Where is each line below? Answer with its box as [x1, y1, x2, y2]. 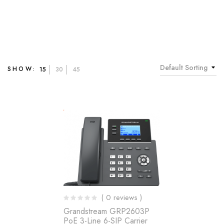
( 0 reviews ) [101, 191, 142, 203]
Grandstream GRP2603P [63, 205, 149, 217]
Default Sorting [160, 62, 207, 72]
